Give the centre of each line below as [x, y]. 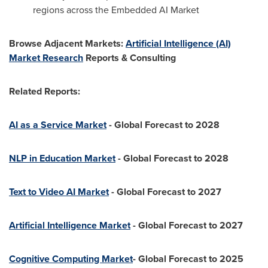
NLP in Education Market [62, 158]
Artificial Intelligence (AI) [178, 43]
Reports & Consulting [130, 58]
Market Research [46, 58]
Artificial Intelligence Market [70, 225]
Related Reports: [45, 91]
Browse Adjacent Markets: [67, 43]
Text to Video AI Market [59, 192]
